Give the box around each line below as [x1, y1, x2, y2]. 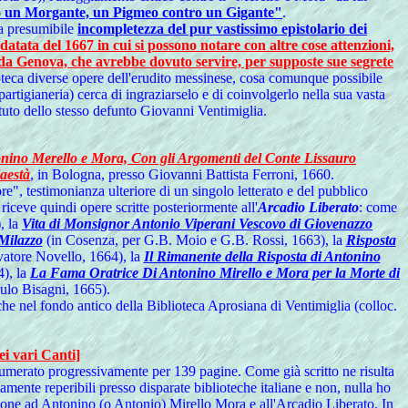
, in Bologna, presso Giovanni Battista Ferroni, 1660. [30, 167, 334, 182]
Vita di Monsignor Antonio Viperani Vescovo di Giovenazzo [22, 216, 372, 231]
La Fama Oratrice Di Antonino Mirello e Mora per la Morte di [30, 265, 400, 280]
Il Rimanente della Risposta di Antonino [143, 249, 381, 264]
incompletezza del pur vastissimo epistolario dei [77, 21, 367, 36]
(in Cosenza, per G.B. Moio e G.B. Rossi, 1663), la [42, 232, 346, 248]
